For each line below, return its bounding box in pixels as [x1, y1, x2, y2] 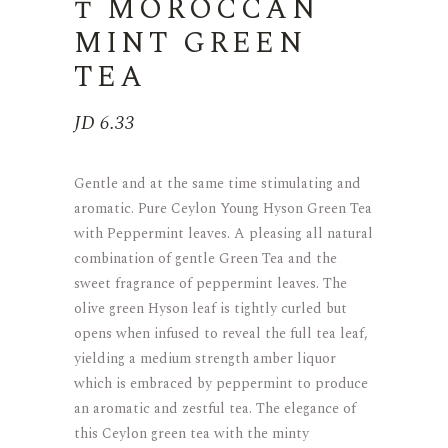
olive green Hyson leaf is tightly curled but [74, 297, 347, 319]
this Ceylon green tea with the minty [74, 422, 309, 444]
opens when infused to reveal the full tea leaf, [74, 322, 368, 344]
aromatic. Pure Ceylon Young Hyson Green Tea [74, 197, 372, 219]
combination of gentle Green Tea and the [74, 247, 337, 269]
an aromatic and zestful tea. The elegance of [74, 397, 356, 419]
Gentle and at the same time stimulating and [74, 172, 361, 194]
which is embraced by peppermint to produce [74, 372, 368, 394]
